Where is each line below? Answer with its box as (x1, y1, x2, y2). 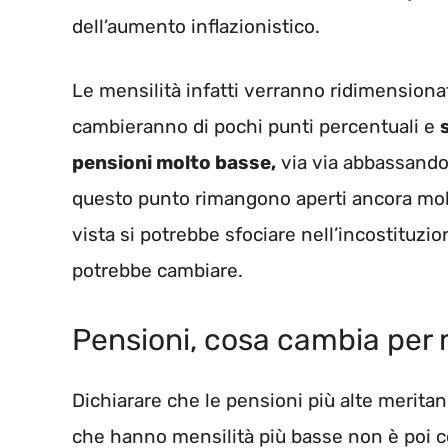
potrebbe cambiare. (72, 259, 243, 283)
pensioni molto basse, (72, 151, 276, 175)
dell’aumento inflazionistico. (72, 14, 320, 38)
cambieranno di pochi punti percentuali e (72, 115, 440, 139)
